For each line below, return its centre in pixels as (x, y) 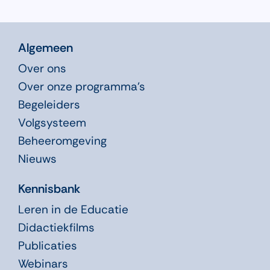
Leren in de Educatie (73, 209)
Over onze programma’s (81, 86)
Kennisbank (49, 188)
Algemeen (45, 47)
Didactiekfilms (56, 227)
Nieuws (37, 159)
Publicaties (47, 245)
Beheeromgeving (62, 140)
